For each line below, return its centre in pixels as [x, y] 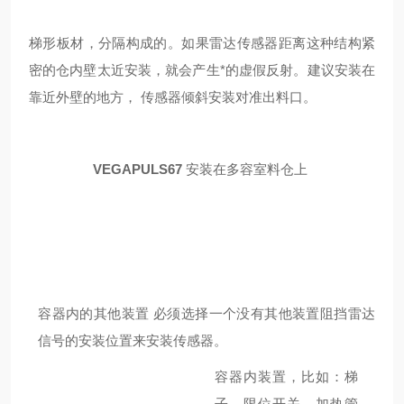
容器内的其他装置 [94, 313]
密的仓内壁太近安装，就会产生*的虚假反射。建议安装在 [202, 70]
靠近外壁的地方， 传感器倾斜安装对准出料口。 [173, 97]
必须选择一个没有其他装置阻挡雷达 [264, 313]
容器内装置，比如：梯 [287, 376]
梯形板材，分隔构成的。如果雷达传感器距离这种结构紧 [202, 43]
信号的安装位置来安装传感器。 [133, 340]
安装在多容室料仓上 [246, 169]
